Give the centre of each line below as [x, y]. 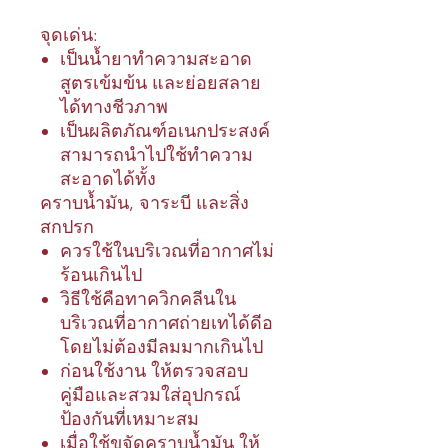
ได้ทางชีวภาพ [114, 107]
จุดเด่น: [69, 35]
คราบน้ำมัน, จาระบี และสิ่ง [144, 203]
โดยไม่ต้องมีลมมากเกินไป [164, 347]
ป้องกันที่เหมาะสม [129, 419]
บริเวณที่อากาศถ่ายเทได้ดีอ [166, 323]
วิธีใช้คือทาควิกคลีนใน [148, 299]
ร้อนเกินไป [101, 275]
